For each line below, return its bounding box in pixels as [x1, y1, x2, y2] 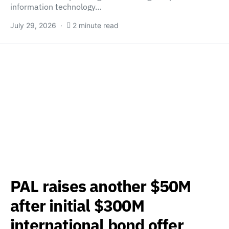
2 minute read [73, 21, 119, 30]
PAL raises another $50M [10, 175, 191, 197]
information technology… [10, 2, 102, 12]
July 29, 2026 [10, 21, 56, 30]
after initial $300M [10, 195, 144, 216]
